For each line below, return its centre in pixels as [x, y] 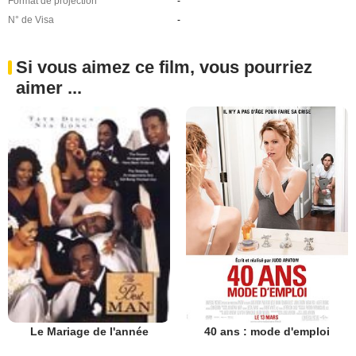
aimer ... [49, 88]
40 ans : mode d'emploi [267, 331]
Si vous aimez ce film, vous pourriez [164, 67]
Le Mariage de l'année [89, 331]
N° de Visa [31, 20]
